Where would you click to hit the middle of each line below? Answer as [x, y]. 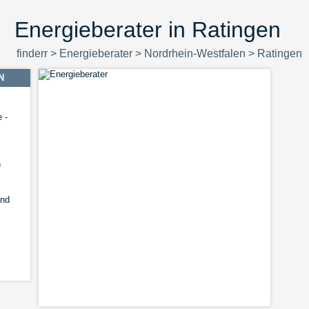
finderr [32, 53]
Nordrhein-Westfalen [195, 53]
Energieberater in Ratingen [147, 30]
